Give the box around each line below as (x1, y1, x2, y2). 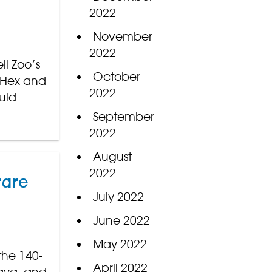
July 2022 (92, 189, 144, 205)
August (92, 149, 132, 165)
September (92, 109, 154, 124)
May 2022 (92, 237, 147, 252)
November (92, 29, 152, 44)
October (92, 69, 140, 84)
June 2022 (92, 213, 150, 228)
